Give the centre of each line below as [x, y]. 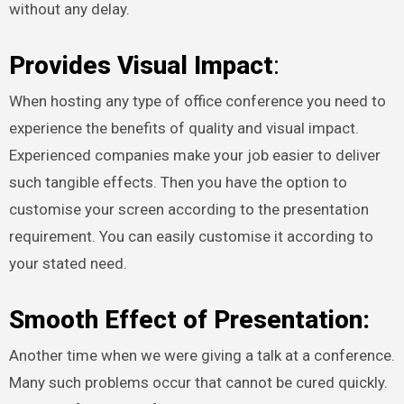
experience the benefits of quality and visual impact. [184, 128]
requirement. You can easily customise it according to [191, 236]
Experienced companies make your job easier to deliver [194, 155]
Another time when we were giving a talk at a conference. [202, 356]
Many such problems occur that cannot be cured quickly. [198, 383]
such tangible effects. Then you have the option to [178, 182]
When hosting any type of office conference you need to [197, 101]
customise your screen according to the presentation [188, 209]
